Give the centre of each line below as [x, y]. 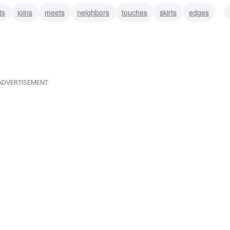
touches [135, 12]
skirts [168, 12]
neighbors [93, 12]
